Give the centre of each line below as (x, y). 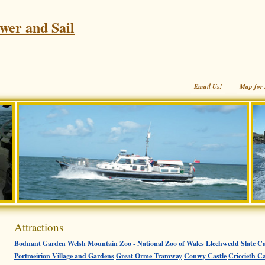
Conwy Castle (205, 256)
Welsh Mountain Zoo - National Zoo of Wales (136, 243)
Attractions (39, 227)
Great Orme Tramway (149, 256)
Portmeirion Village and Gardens (64, 256)
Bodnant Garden (40, 243)
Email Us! (208, 86)
